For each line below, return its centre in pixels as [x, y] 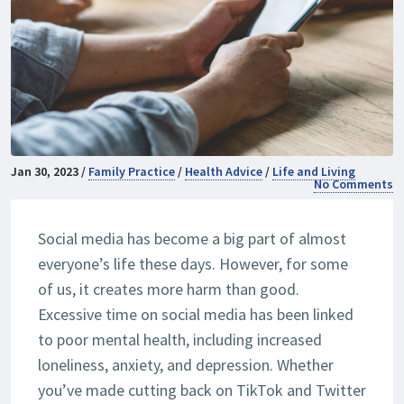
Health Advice [224, 172]
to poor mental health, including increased [180, 340]
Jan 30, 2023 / [50, 172]
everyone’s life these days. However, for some [193, 264]
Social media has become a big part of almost [192, 239]
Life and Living [314, 172]
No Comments [353, 184]
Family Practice [132, 172]
